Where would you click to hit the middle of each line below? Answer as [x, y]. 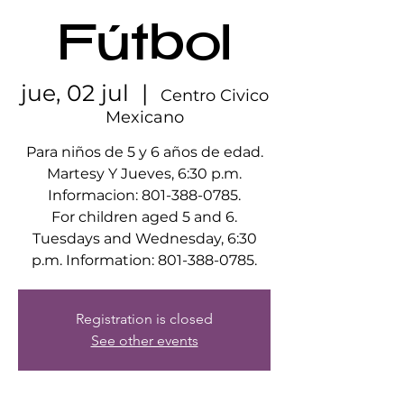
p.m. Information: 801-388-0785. [144, 260]
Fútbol [144, 49]
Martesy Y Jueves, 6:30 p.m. [144, 174]
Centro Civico [214, 96]
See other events [144, 340]
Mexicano [144, 117]
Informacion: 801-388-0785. [144, 195]
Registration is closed [144, 319]
